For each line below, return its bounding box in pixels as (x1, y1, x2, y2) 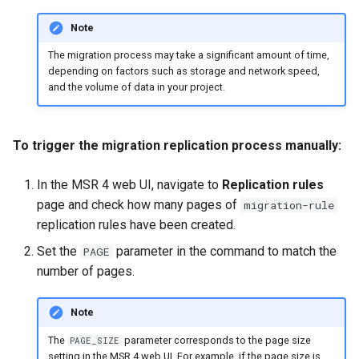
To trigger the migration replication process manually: (13, 137, 341, 153)
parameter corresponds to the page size (121, 333, 311, 346)
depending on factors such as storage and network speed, (47, 65, 320, 78)
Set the (37, 243, 80, 259)
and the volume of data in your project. (47, 81, 225, 94)
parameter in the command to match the (113, 243, 337, 259)
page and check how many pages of (37, 196, 240, 212)
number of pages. (37, 263, 135, 279)
